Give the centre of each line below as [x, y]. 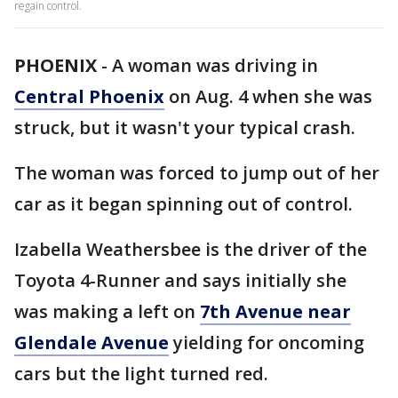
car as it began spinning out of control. [183, 204]
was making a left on [107, 311]
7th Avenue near [275, 311]
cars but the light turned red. [141, 374]
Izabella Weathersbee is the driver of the [191, 249]
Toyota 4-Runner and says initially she [180, 280]
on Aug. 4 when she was [268, 96]
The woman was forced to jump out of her [197, 173]
